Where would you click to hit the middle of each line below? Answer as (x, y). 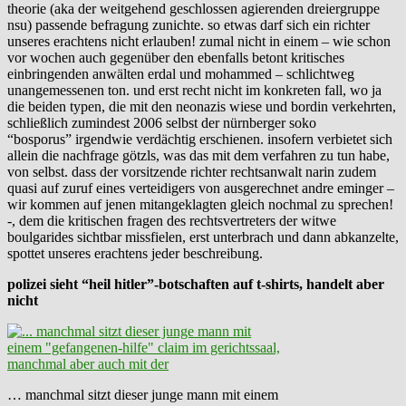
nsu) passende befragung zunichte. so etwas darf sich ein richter (188, 25)
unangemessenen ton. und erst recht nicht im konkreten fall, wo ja (194, 91)
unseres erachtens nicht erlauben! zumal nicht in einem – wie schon (199, 42)
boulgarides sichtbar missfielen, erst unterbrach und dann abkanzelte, (203, 237)
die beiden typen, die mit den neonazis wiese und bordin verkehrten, (202, 107)
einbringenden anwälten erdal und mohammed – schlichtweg (181, 74)
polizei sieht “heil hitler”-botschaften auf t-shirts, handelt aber (196, 285)
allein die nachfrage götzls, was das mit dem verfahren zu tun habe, (198, 156)
